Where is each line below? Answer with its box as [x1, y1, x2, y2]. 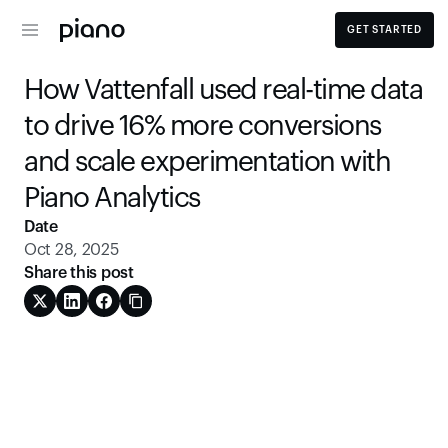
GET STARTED [347, 25, 422, 35]
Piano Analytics [24, 184, 200, 212]
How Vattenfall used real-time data [24, 76, 422, 104]
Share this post [24, 265, 134, 281]
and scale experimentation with [24, 148, 390, 176]
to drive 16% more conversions [24, 112, 381, 140]
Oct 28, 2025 [24, 242, 119, 258]
